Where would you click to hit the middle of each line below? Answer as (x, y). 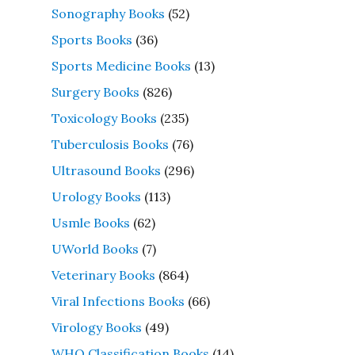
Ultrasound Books (106, 170)
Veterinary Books (103, 275)
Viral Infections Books (118, 301)
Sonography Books (108, 13)
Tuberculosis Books (110, 144)
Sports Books (92, 39)
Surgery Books (95, 92)
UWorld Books (95, 248)
